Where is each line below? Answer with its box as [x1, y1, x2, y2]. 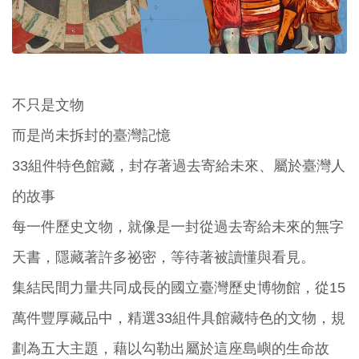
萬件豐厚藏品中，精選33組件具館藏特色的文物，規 [12, 309, 345, 326]
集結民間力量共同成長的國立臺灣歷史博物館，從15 [12, 279, 345, 296]
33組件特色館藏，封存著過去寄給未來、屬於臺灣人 [12, 157, 345, 174]
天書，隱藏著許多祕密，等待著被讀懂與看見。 [12, 248, 315, 265]
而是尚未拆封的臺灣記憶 [12, 127, 171, 143]
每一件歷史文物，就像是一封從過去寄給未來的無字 [12, 218, 344, 235]
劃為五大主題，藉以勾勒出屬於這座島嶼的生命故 [12, 340, 329, 357]
